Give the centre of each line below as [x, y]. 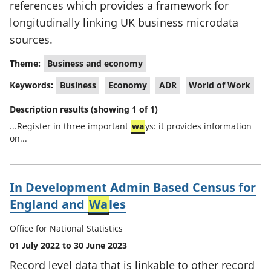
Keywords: [31, 85]
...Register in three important [70, 126]
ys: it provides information [198, 126]
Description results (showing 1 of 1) [84, 109]
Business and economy [95, 63]
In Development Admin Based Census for [133, 187]
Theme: [25, 63]
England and [49, 204]
